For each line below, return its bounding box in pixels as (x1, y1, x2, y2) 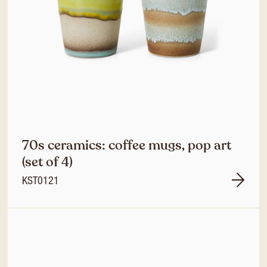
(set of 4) (22, 153, 73, 171)
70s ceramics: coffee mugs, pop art (22, 136, 231, 154)
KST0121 (22, 176, 59, 187)
